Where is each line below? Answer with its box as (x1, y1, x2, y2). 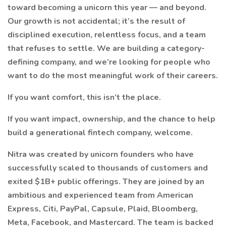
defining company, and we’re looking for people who (8, 56, 210, 68)
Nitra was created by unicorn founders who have (8, 149, 194, 160)
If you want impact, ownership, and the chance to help (8, 114, 215, 125)
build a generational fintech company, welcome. (8, 127, 193, 138)
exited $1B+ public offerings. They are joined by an (8, 176, 204, 187)
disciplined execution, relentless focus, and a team (8, 29, 206, 40)
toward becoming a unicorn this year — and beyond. (8, 2, 206, 13)
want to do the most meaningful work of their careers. (8, 70, 218, 81)
